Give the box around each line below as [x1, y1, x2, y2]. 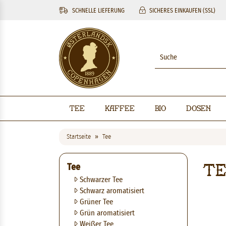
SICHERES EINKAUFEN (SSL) [148, 8, 215, 14]
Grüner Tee [78, 198, 113, 206]
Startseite [67, 134, 91, 140]
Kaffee [105, 103, 135, 113]
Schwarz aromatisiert [78, 187, 144, 195]
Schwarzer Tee [78, 176, 123, 184]
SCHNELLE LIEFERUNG [71, 8, 125, 14]
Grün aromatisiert [78, 209, 135, 217]
